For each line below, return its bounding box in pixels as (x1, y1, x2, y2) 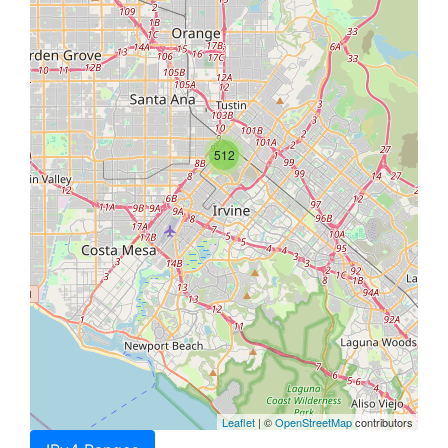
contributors (352, 414, 413, 431)
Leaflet (222, 414, 255, 431)
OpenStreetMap (275, 414, 352, 431)
